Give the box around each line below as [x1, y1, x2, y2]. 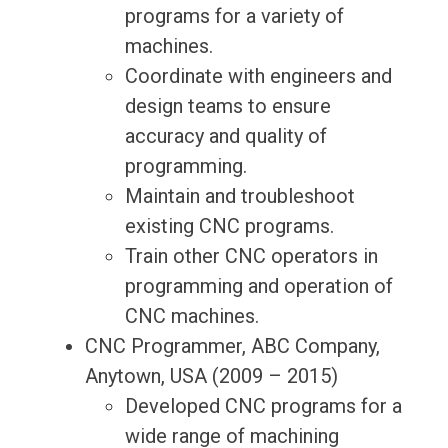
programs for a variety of [124, 4, 344, 29]
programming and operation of [124, 274, 393, 299]
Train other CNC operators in [124, 244, 378, 269]
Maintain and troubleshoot [124, 184, 355, 209]
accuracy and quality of [124, 124, 327, 149]
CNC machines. [124, 304, 259, 329]
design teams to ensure [124, 94, 331, 119]
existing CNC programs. [124, 214, 334, 239]
